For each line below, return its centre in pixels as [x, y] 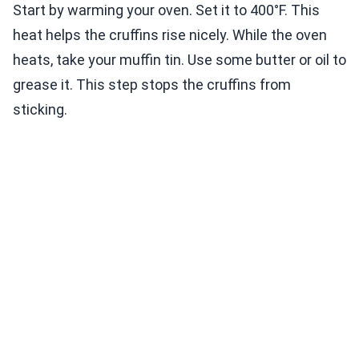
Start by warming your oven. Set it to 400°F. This [166, 10]
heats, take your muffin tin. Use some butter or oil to [179, 60]
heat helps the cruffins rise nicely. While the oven [170, 35]
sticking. [40, 110]
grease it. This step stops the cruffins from [152, 85]
